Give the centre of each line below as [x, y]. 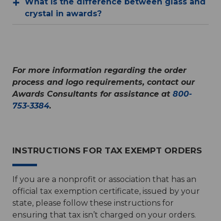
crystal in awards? [63, 14]
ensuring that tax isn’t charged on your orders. [104, 215]
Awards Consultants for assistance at [92, 94]
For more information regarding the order [99, 71]
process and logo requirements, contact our [104, 82]
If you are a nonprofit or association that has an [104, 180]
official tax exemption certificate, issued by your [106, 191]
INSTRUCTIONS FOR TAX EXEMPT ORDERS [107, 151]
